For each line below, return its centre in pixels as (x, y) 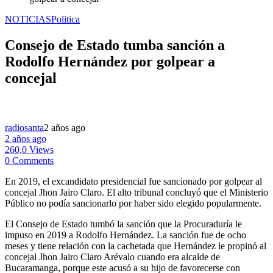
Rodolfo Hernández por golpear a (110, 61)
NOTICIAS (28, 19)
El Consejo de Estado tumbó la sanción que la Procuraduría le (123, 224)
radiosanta (24, 127)
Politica (66, 19)
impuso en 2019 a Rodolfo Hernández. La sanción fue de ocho (126, 235)
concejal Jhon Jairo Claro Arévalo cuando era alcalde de (112, 257)
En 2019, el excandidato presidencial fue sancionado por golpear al (133, 181)
